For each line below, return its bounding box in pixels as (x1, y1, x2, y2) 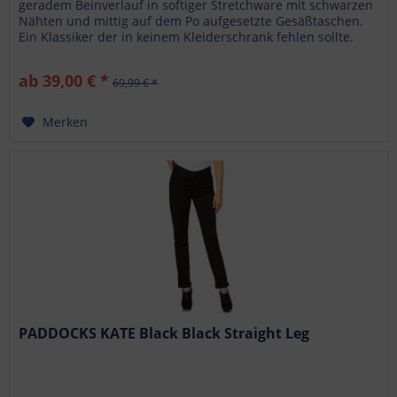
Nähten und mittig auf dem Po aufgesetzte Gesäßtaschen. (19, 12, 364, 29)
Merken (43, 113, 89, 130)
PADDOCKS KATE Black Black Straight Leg (19, 323, 310, 343)
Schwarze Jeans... (19, 43, 122, 61)
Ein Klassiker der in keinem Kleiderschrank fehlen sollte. (19, 27, 354, 45)
